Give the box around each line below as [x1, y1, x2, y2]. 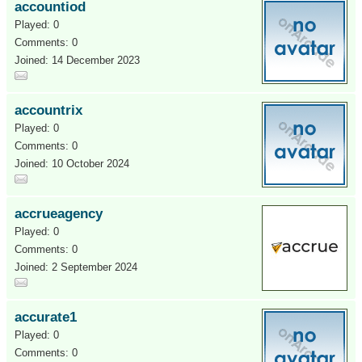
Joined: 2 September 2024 [15, 261, 137, 273]
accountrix [15, 103, 82, 118]
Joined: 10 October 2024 [15, 158, 129, 170]
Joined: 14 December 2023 [15, 54, 140, 66]
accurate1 [15, 309, 77, 325]
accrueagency [15, 206, 103, 221]
